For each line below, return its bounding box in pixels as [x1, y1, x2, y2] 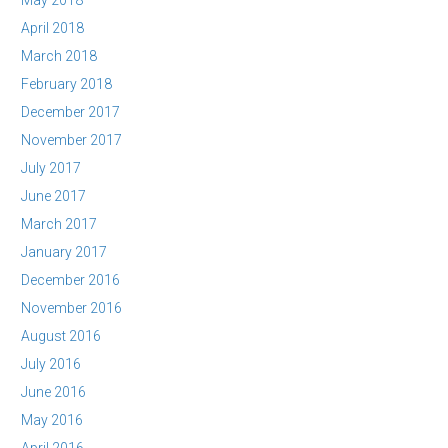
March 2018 [21, 48, 97, 64]
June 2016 [21, 384, 86, 400]
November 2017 [21, 132, 122, 148]
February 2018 [21, 76, 112, 92]
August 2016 [21, 328, 101, 344]
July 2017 [21, 160, 81, 176]
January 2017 [21, 244, 107, 260]
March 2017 [21, 216, 97, 232]
